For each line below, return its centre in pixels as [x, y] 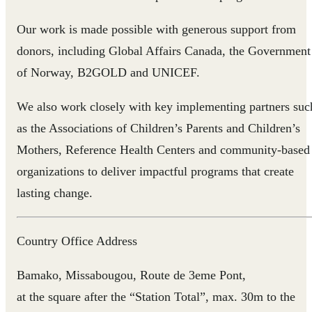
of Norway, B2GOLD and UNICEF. [108, 72]
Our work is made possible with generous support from [156, 29]
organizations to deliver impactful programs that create [155, 171]
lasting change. [55, 193]
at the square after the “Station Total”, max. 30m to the [156, 296]
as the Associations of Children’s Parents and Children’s [158, 128]
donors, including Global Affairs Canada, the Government [164, 50]
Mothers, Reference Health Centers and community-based [163, 149]
